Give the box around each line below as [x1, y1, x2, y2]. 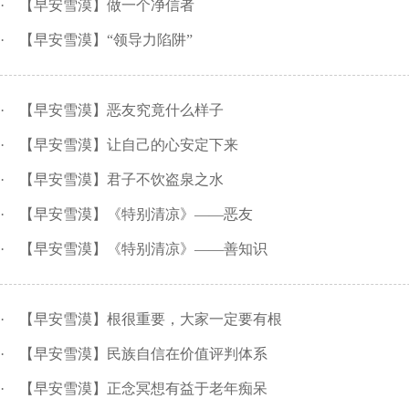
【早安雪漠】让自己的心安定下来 [19, 137, 238, 153]
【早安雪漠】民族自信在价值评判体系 [19, 346, 267, 362]
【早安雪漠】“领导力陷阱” [19, 32, 193, 48]
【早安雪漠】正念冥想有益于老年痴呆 [19, 381, 267, 397]
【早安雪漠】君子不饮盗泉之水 [19, 172, 224, 188]
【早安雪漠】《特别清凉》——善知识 [19, 241, 267, 257]
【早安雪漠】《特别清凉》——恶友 [19, 206, 253, 223]
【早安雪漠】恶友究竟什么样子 [19, 102, 224, 119]
